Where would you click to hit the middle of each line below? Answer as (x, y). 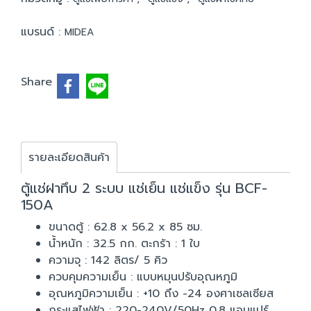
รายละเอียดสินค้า (69, 158)
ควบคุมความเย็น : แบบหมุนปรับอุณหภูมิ (143, 277)
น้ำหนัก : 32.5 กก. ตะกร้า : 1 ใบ (124, 244)
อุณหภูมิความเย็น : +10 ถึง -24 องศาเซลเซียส (161, 294)
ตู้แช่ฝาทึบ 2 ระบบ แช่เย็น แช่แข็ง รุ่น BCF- (144, 188)
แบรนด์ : (43, 32)
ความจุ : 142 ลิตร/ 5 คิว (108, 260)
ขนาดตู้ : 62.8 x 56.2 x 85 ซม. (125, 227)
